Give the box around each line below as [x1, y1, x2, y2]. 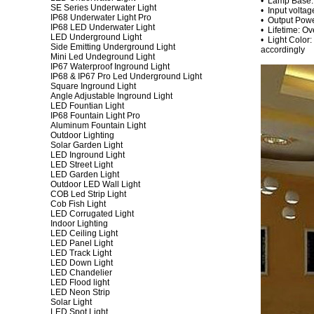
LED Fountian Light [50, 101, 124, 111]
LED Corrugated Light [50, 209, 134, 219]
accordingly [261, 45, 305, 55]
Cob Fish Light [50, 199, 106, 209]
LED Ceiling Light [50, 228, 118, 238]
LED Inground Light [50, 150, 125, 160]
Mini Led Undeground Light [50, 52, 155, 62]
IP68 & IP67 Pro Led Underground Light [50, 71, 202, 81]
